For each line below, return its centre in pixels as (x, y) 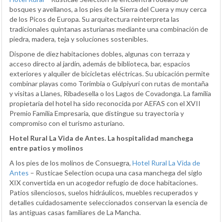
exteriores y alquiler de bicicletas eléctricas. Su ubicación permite (110, 73)
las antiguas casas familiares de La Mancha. (75, 212)
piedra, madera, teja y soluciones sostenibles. (79, 39)
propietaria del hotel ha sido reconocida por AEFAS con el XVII (105, 103)
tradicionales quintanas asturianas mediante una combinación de (109, 29)
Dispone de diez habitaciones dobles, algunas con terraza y (100, 54)
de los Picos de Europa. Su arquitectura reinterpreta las (94, 19)
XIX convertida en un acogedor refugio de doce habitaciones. (104, 182)
